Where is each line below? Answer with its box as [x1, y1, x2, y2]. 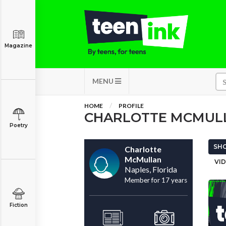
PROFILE [119, 102, 144, 109]
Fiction [9, 202, 28, 208]
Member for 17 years [125, 176, 187, 184]
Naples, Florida [125, 164, 177, 174]
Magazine [5, 42, 32, 49]
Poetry [9, 122, 28, 129]
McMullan [125, 154, 161, 164]
